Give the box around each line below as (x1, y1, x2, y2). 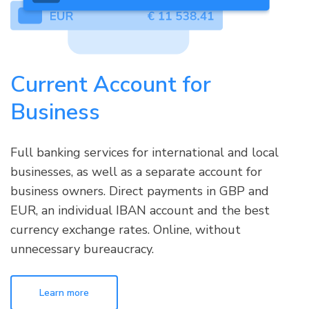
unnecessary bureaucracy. (10, 241, 154, 258)
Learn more (39, 286, 89, 300)
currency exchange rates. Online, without (10, 221, 241, 239)
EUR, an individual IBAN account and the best (10, 202, 270, 219)
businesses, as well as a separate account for (10, 163, 262, 181)
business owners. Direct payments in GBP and (10, 183, 269, 200)
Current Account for (10, 70, 211, 100)
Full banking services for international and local (10, 144, 279, 161)
